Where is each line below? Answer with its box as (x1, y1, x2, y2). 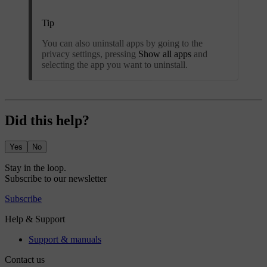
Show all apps (138, 48, 191, 59)
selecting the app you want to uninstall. (42, 59, 188, 70)
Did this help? (5, 112, 89, 128)
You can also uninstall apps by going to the (42, 38, 203, 48)
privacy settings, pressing (42, 48, 138, 59)
